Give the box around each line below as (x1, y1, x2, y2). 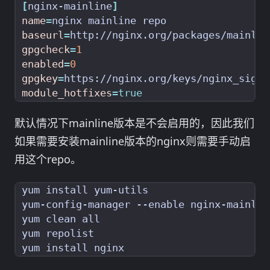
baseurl (22, 30, 64, 42)
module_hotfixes (22, 87, 112, 99)
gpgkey (22, 73, 58, 85)
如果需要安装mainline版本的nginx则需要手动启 (14, 134, 251, 149)
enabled (22, 58, 64, 71)
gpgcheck (22, 44, 70, 56)
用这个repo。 (14, 152, 81, 167)
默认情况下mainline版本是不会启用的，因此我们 (14, 116, 254, 131)
